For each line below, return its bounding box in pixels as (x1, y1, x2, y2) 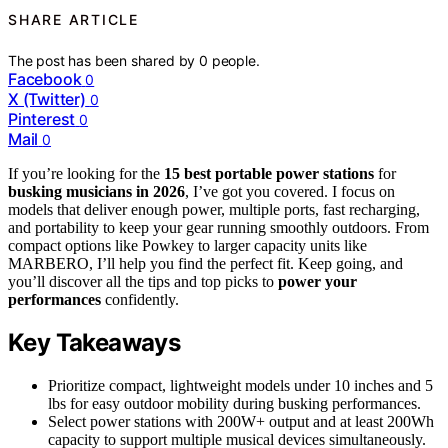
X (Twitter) (8, 88, 86, 109)
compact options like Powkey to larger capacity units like (8, 236, 367, 254)
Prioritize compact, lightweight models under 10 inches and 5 (48, 377, 433, 395)
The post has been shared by (8, 51, 200, 69)
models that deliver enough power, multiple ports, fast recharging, (8, 200, 420, 218)
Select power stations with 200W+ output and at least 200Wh (48, 413, 434, 431)
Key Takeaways (8, 328, 181, 358)
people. (211, 51, 260, 69)
